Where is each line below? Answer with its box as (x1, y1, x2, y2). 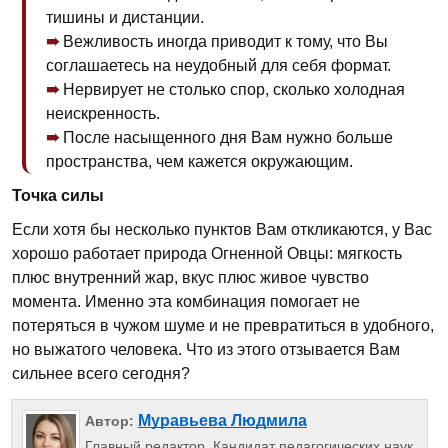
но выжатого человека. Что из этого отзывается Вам (12, 341, 400, 358)
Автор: (84, 413, 138, 430)
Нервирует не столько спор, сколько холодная (63, 81, 405, 98)
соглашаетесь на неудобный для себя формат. (46, 57, 391, 74)
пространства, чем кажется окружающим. (46, 153, 353, 170)
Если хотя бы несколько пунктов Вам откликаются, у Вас (12, 221, 432, 238)
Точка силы (12, 187, 104, 204)
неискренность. (46, 105, 160, 122)
